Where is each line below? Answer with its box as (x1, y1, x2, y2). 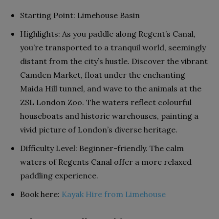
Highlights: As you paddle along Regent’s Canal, (20, 28, 196, 39)
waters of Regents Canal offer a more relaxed (20, 156, 192, 167)
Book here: (20, 189, 62, 199)
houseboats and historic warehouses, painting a (20, 110, 198, 121)
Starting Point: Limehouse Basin (20, 10, 140, 20)
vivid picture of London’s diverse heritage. (20, 124, 177, 134)
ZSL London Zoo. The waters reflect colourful (20, 97, 192, 107)
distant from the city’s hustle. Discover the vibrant (20, 56, 208, 66)
